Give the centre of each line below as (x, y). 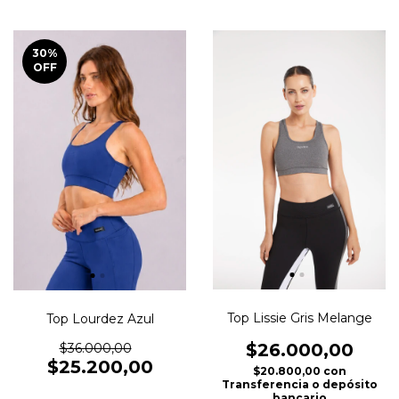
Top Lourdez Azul (100, 318)
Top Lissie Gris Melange (299, 318)
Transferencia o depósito (299, 385)
